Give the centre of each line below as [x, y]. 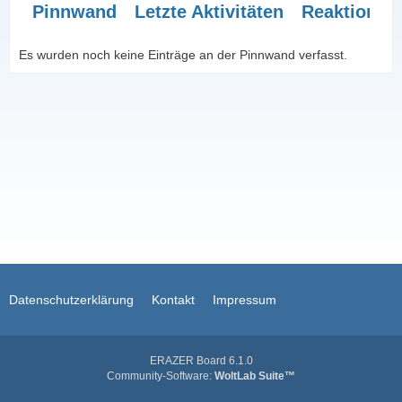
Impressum [245, 300]
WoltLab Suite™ [255, 376]
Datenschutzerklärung [71, 300]
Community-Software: [161, 376]
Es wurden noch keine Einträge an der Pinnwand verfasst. [183, 55]
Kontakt [173, 300]
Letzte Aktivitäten [209, 12]
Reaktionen [350, 12]
